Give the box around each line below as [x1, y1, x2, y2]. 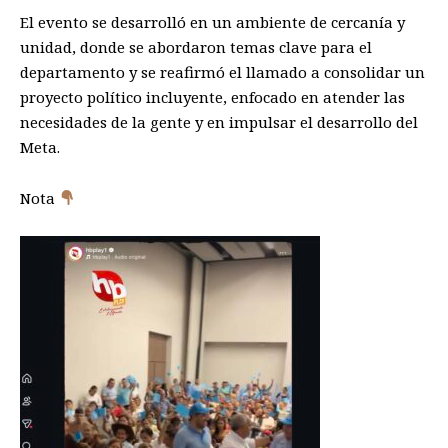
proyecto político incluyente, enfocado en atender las [20, 87, 405, 108]
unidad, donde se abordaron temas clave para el [20, 37, 372, 58]
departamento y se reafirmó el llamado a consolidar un [20, 62, 425, 83]
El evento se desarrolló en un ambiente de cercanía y [20, 12, 405, 33]
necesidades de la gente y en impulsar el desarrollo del [20, 112, 418, 133]
